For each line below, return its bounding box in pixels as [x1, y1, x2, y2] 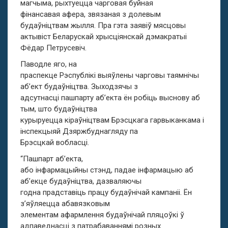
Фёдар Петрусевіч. [20, 43, 87, 53]
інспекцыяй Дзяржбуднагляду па [20, 127, 138, 136]
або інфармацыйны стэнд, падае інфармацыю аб [20, 165, 193, 175]
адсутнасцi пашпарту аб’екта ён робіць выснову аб [20, 93, 200, 103]
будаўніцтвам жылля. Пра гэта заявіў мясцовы [20, 21, 186, 31]
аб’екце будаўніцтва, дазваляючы [20, 177, 141, 186]
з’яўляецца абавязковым [20, 199, 110, 209]
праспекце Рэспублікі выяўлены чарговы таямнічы [20, 71, 199, 80]
